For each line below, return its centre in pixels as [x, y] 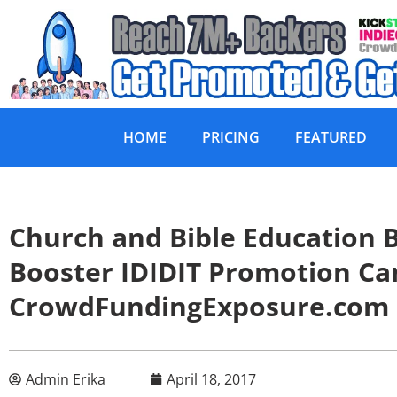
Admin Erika [66, 380]
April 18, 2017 [211, 380]
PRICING [231, 138]
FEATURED [331, 138]
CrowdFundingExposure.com [199, 307]
